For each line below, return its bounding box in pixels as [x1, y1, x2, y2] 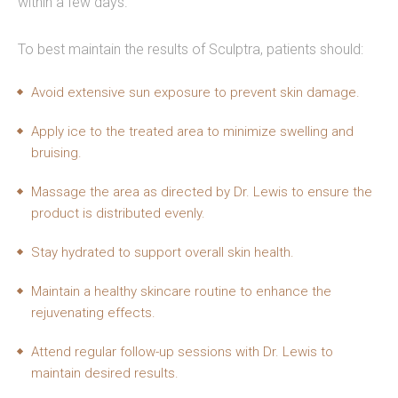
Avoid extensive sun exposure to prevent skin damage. [31, 84, 360, 100]
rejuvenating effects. [31, 305, 155, 321]
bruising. [31, 145, 82, 161]
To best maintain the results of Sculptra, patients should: [18, 41, 363, 58]
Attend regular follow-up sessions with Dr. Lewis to [31, 344, 333, 360]
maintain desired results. [31, 365, 179, 381]
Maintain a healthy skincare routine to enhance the [31, 283, 331, 299]
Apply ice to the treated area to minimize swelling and [31, 123, 354, 139]
